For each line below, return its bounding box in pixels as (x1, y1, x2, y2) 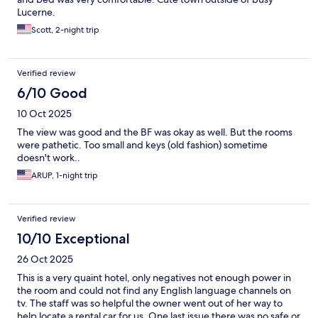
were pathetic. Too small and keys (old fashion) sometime (17, 138, 268, 152)
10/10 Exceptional (17, 230, 130, 248)
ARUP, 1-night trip (31, 170, 98, 182)
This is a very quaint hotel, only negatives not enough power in (17, 271, 291, 285)
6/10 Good (17, 84, 87, 102)
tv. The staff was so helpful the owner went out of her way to (17, 297, 283, 310)
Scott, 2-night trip (31, 24, 99, 36)
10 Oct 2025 (17, 107, 72, 121)
